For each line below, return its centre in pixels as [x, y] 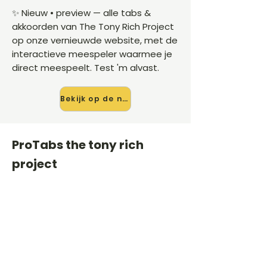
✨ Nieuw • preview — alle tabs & [81, 13]
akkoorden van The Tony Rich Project [93, 27]
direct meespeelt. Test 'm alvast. [86, 68]
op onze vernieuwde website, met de [95, 40]
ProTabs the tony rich [78, 145]
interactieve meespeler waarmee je [92, 54]
